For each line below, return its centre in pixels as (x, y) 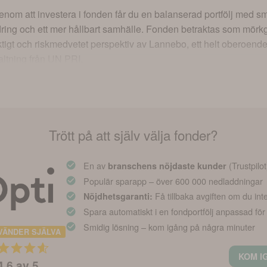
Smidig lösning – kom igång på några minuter (170, 226)
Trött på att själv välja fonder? (133, 134)
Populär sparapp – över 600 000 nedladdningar (173, 181)
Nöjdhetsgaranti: (118, 196)
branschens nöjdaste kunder (167, 165)
